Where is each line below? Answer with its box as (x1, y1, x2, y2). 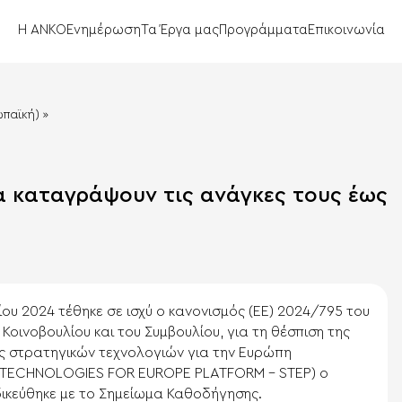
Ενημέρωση (66, 23, 141, 38)
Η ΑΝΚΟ (17, 23, 66, 38)
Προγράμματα (218, 23, 308, 38)
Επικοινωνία (307, 23, 385, 38)
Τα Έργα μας (140, 23, 219, 38)
